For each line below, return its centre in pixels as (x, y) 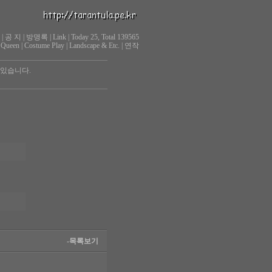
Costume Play (44, 46)
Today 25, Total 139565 (105, 37)
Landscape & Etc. (94, 46)
